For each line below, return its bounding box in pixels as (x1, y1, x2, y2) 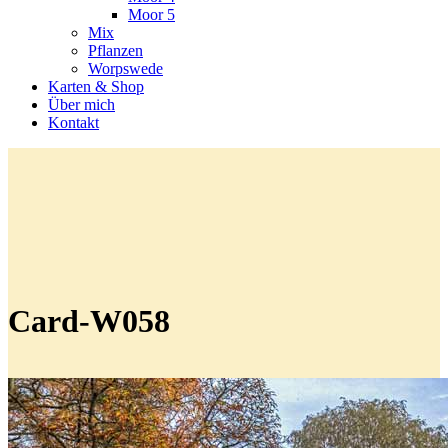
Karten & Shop (48, 78, 144, 95)
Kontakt (48, 114, 99, 131)
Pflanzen (88, 42, 143, 59)
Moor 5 (128, 6, 175, 23)
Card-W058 (8, 303, 170, 340)
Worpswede (88, 60, 163, 77)
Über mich (48, 96, 115, 113)
